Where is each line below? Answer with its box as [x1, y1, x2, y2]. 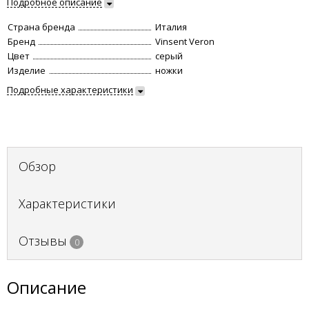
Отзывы [19, 232, 67, 249]
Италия [155, 21, 187, 33]
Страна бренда [8, 21, 75, 33]
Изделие [8, 64, 46, 77]
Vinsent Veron [155, 35, 215, 48]
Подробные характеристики [7, 83, 133, 96]
